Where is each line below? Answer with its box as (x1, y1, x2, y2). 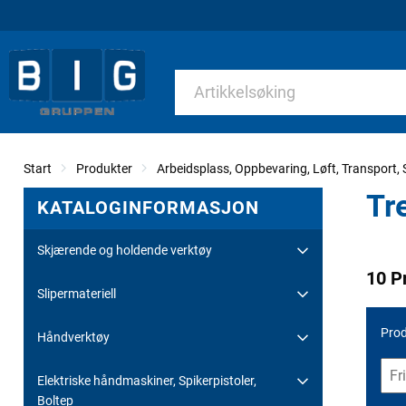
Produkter (76, 160, 132, 176)
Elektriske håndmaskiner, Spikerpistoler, (37, 372, 256, 388)
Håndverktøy (37, 329, 110, 344)
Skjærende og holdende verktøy (37, 242, 212, 257)
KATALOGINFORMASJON (37, 196, 259, 218)
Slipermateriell (37, 285, 116, 301)
